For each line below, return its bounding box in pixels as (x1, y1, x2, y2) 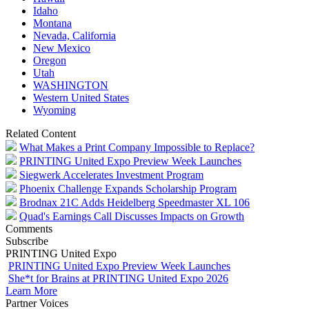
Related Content (6, 127, 76, 139)
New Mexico (33, 41, 90, 54)
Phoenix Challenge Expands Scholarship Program (19, 182, 237, 195)
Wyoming (33, 103, 76, 116)
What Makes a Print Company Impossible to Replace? (19, 141, 255, 153)
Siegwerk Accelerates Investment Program (19, 168, 203, 181)
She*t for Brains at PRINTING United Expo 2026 (8, 272, 228, 284)
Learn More (6, 284, 57, 297)
